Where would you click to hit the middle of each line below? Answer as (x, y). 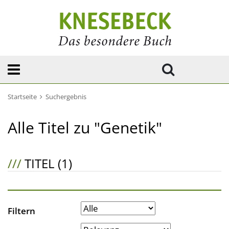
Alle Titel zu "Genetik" (85, 128)
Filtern (21, 211)
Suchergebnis (66, 97)
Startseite (22, 97)
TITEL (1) (47, 163)
